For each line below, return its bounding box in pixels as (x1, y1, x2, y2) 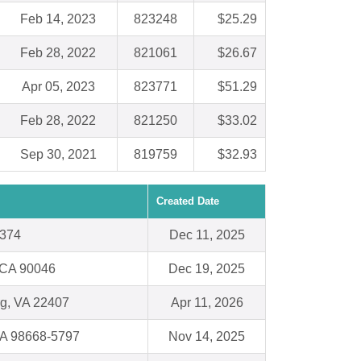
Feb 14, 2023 (20, 12, 96, 27)
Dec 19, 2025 (168, 262, 245, 276)
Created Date (156, 195, 219, 208)
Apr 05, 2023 (21, 80, 95, 94)
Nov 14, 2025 (168, 330, 245, 344)
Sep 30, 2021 (19, 147, 97, 162)
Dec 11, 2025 (168, 228, 245, 243)
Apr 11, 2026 (170, 296, 243, 310)
